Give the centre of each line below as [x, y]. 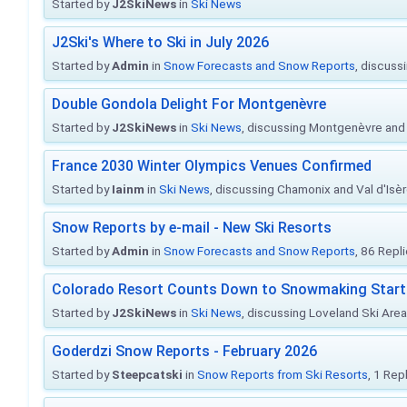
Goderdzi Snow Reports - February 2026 [184, 351]
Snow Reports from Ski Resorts [283, 374]
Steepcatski [147, 374]
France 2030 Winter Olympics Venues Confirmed [212, 166]
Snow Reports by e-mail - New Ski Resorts [192, 228]
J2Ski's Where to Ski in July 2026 [160, 42]
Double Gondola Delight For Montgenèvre [189, 104]
